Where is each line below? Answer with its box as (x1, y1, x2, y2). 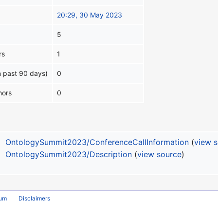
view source (137, 149, 182, 160)
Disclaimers (18, 194, 51, 202)
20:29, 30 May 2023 (57, 11, 123, 19)
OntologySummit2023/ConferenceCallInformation (5, 137, 189, 147)
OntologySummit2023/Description (5, 149, 132, 160)
